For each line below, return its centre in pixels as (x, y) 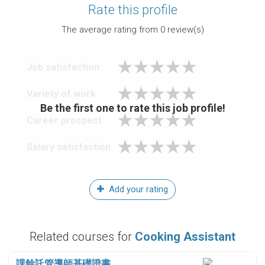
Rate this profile (132, 10)
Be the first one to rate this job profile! (132, 108)
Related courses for (82, 237)
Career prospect (64, 121)
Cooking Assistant (185, 237)
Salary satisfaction (69, 147)
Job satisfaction (63, 67)
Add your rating (137, 190)
